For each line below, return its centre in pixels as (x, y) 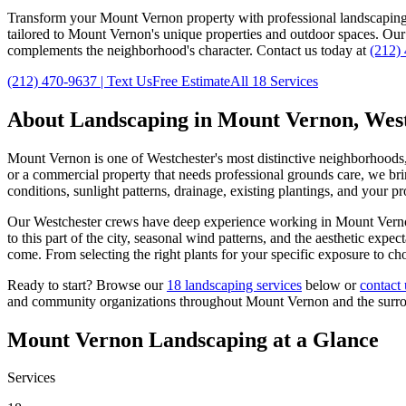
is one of (119, 158)
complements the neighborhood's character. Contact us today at (188, 50)
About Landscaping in (112, 119)
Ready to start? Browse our (87, 285)
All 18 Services (274, 81)
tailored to (38, 34)
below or (331, 285)
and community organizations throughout (126, 301)
